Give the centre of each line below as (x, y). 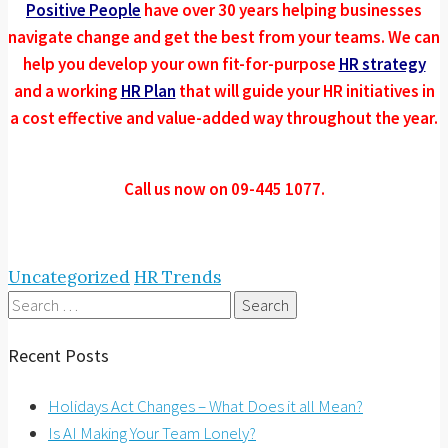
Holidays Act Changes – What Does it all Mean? (205, 406)
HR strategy (382, 64)
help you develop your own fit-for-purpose (180, 64)
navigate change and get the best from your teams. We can (224, 37)
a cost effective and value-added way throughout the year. (224, 118)
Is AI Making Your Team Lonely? (152, 433)
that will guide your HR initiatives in (305, 91)
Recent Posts (58, 356)
